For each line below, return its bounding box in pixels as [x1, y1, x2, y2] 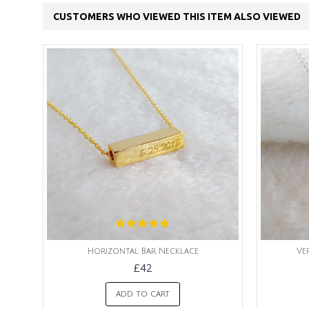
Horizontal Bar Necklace [87, 247, 199, 256]
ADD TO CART [116, 290, 170, 299]
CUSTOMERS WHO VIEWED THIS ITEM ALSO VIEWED [53, 11, 301, 22]
